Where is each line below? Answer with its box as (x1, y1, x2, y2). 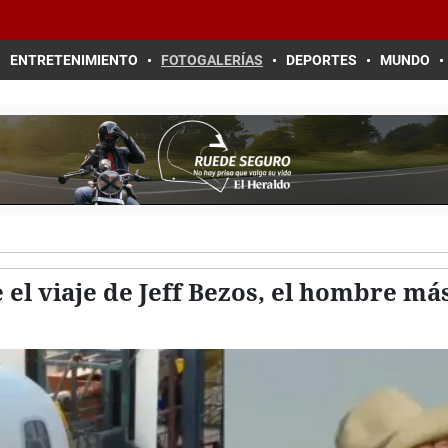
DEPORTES (286, 52, 357, 68)
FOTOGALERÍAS (161, 52, 263, 68)
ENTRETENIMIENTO (10, 52, 138, 68)
